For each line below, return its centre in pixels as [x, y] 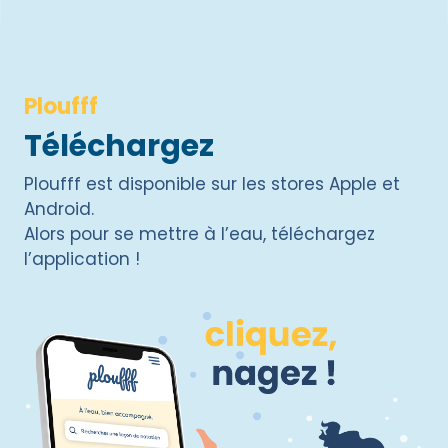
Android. [59, 208]
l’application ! [82, 258]
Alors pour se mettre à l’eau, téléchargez [199, 233]
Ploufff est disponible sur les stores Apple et [212, 183]
